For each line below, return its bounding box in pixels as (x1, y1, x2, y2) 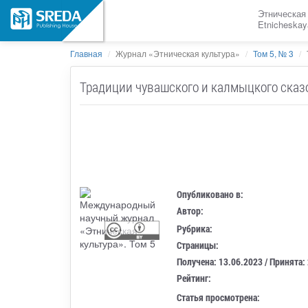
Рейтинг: (177, 272, 212, 285)
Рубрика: (177, 222, 213, 236)
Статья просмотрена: (177, 291, 261, 305)
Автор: (177, 203, 204, 217)
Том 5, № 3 (253, 47, 294, 59)
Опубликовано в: (177, 187, 244, 201)
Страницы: (177, 239, 219, 252)
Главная (70, 47, 102, 59)
